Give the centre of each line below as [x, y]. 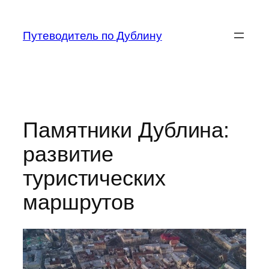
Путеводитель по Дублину [92, 35]
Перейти [28, 12]
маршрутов [79, 202]
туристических [94, 178]
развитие [68, 154]
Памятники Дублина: [126, 130]
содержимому [41, 42]
